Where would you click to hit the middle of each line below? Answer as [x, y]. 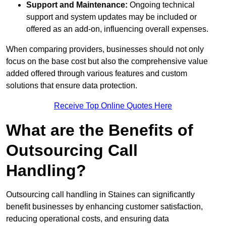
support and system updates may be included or [111, 17]
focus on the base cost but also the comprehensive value [107, 62]
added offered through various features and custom [97, 74]
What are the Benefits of [100, 130]
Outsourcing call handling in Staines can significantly [100, 195]
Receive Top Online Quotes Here [113, 106]
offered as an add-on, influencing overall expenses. [117, 29]
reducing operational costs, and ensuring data [88, 219]
